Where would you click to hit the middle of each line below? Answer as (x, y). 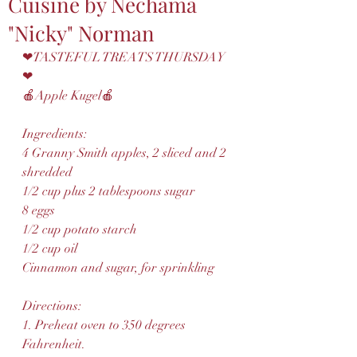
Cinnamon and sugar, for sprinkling (118, 268)
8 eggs (39, 210)
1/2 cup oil (50, 249)
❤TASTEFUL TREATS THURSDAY (124, 57)
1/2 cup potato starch (80, 229)
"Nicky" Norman (81, 33)
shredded (49, 172)
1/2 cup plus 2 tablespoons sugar (109, 191)
